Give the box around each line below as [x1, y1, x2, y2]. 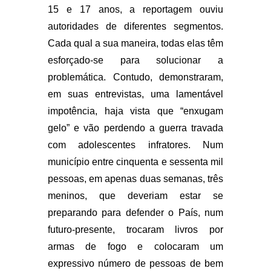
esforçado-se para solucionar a [48, 55, 223, 65]
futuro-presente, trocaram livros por [48, 224, 223, 235]
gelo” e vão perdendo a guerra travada [48, 123, 223, 133]
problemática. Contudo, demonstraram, [48, 72, 223, 82]
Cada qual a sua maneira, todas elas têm [48, 38, 223, 48]
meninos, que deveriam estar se [48, 191, 223, 201]
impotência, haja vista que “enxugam [48, 106, 223, 116]
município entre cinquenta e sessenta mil [48, 157, 223, 167]
